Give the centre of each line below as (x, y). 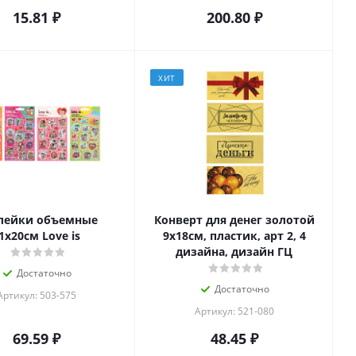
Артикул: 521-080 (234, 311)
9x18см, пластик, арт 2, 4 (234, 236)
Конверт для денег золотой (234, 220)
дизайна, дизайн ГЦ (234, 252)
